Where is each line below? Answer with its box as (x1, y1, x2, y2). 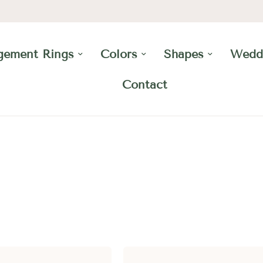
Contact (122, 77, 167, 92)
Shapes (164, 47, 204, 61)
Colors (100, 47, 138, 61)
